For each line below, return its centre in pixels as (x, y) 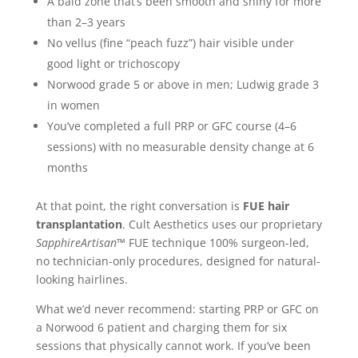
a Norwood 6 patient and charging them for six (161, 327)
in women (73, 105)
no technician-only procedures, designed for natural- (178, 261)
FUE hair (266, 205)
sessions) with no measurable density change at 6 (180, 146)
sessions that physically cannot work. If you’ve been (173, 345)
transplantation (79, 224)
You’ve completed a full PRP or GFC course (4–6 (171, 125)
